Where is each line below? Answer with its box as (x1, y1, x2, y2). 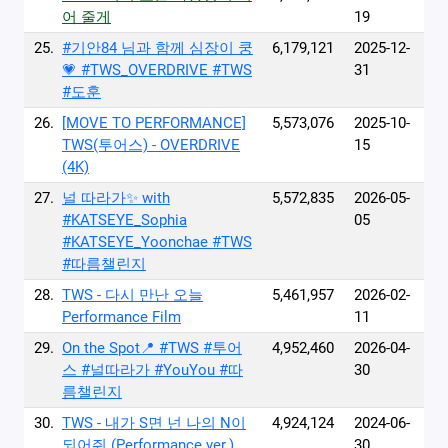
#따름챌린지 (62, 255, 146, 273)
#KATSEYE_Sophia (62, 211, 187, 229)
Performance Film (62, 308, 181, 326)
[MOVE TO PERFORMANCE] (62, 114, 246, 132)
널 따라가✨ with (62, 189, 170, 207)
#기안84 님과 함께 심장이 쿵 (62, 39, 253, 57)
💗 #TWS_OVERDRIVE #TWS (62, 61, 252, 79)
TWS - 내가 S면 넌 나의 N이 (62, 414, 246, 432)
